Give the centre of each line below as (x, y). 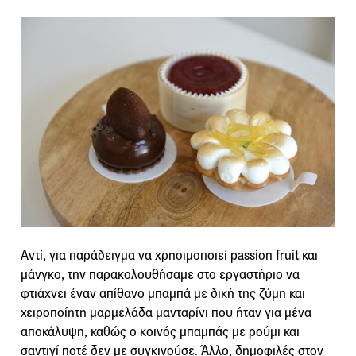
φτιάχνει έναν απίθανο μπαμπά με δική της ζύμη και (163, 293)
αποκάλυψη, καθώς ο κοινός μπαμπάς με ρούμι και (160, 331)
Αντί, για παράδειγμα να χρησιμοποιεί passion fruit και (169, 255)
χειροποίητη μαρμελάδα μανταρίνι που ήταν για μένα (166, 312)
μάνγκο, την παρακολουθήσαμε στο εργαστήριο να (160, 274)
